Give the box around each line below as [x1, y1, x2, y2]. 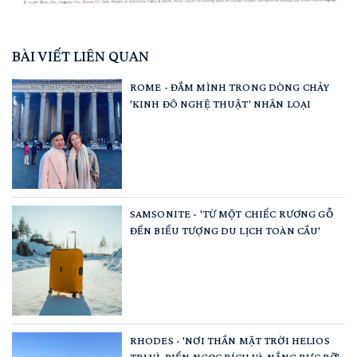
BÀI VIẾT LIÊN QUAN [12, 46, 149, 65]
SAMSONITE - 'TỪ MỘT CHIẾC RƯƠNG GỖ [129, 206, 333, 220]
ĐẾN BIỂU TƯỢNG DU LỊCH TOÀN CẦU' [129, 223, 321, 237]
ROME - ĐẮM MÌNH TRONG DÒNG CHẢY [129, 80, 330, 93]
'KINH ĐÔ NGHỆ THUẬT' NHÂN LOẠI [129, 96, 312, 110]
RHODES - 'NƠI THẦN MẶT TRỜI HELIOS [129, 333, 330, 347]
